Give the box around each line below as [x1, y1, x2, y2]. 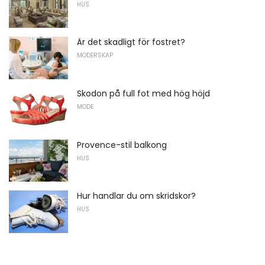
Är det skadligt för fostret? [77, 36, 185, 49]
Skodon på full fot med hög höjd [77, 87, 210, 99]
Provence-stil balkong [77, 138, 167, 151]
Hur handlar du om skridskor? [77, 190, 196, 202]
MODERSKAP [77, 51, 113, 60]
